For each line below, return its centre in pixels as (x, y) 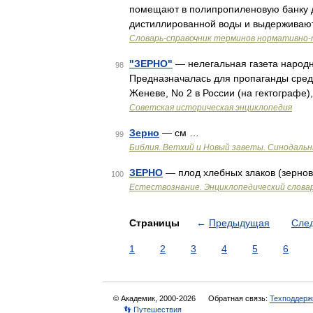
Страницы (156, 223)
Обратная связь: (239, 298)
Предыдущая (239, 223)
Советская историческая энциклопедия (211, 108)
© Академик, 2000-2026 (155, 298)
